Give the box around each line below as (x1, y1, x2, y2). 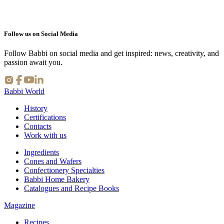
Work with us (24, 131, 66, 140)
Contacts (24, 122, 51, 131)
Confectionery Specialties (24, 166, 104, 175)
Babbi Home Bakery (24, 175, 89, 184)
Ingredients (24, 148, 59, 157)
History (24, 104, 47, 113)
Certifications (24, 113, 66, 122)
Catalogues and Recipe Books (24, 184, 119, 193)
